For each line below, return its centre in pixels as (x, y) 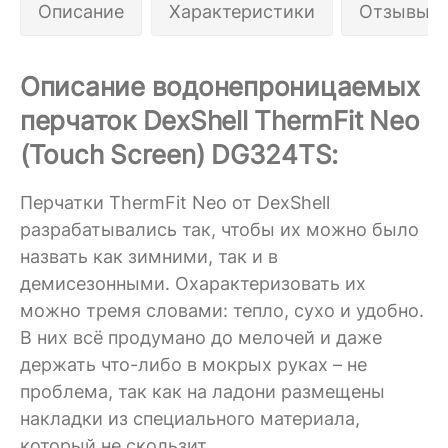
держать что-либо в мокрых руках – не (193, 364)
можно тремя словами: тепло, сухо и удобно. (222, 310)
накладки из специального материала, (190, 418)
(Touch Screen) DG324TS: (179, 154)
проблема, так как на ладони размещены (202, 391)
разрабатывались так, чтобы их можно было (219, 229)
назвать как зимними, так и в (149, 256)
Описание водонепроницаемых (220, 86)
